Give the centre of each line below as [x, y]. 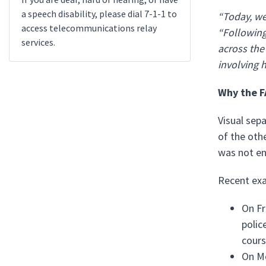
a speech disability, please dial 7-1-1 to [99, 14]
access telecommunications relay [89, 28]
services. [38, 42]
